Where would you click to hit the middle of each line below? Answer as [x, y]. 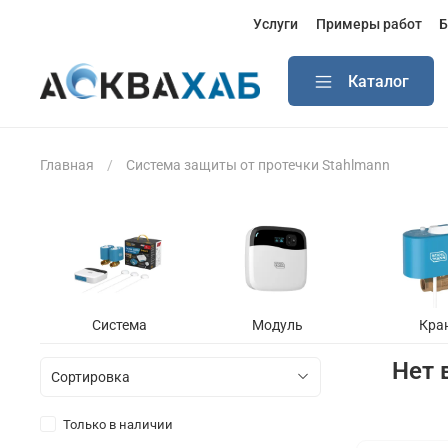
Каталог [378, 81]
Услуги [276, 24]
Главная [67, 164]
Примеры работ [368, 24]
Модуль [277, 325]
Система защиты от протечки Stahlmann [258, 164]
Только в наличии [117, 425]
